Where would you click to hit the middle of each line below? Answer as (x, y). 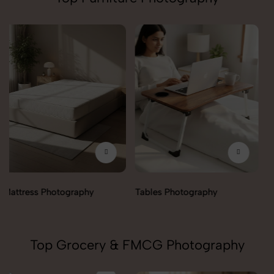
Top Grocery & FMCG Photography (137, 245)
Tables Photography (50, 192)
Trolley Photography (183, 58)
